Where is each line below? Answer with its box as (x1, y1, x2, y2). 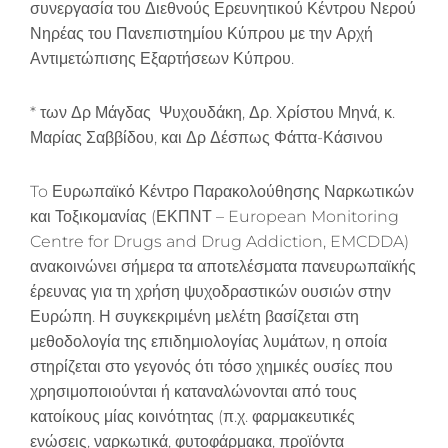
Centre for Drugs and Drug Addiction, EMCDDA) (30, 231, 409, 251)
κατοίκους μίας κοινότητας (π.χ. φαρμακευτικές (30, 406, 355, 426)
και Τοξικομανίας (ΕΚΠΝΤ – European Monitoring (30, 206, 399, 226)
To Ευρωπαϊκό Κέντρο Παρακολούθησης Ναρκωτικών (30, 181, 414, 201)
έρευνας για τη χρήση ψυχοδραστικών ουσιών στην (30, 281, 391, 301)
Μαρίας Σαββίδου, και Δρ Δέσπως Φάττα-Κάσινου (30, 127, 383, 147)
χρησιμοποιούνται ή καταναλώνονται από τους (30, 381, 357, 401)
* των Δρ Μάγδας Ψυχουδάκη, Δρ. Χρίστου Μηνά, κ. (30, 102, 395, 122)
